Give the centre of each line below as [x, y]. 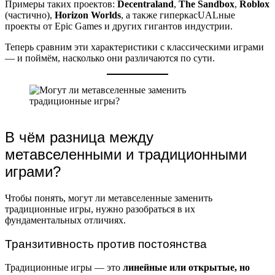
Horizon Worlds [88, 15]
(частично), [30, 15]
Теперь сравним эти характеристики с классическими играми [134, 47]
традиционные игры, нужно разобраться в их [100, 209]
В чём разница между [79, 137]
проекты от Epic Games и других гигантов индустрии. [119, 26]
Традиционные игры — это [64, 268]
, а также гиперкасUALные [178, 15]
